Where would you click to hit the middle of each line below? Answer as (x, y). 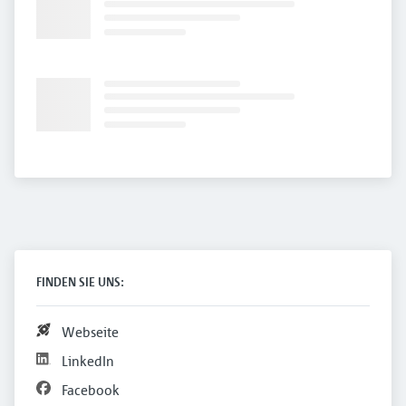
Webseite (90, 332)
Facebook (91, 390)
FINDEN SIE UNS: (80, 281)
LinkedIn (88, 361)
